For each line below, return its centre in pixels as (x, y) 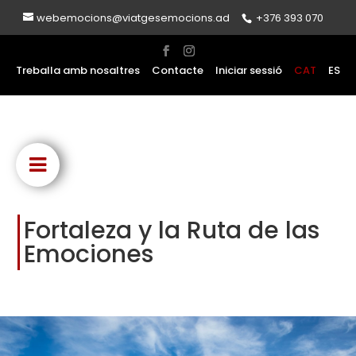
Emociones (89, 254)
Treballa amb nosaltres (78, 70)
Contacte (178, 70)
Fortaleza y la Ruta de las (172, 230)
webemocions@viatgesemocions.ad (133, 18)
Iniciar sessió (249, 70)
